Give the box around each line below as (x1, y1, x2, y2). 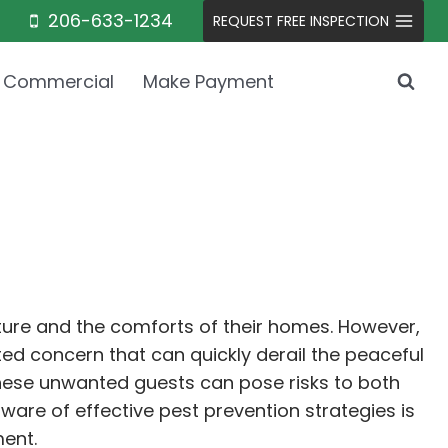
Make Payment (142, 69, 274, 94)
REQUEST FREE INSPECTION (212, 11, 389, 31)
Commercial (3, 69, 115, 94)
